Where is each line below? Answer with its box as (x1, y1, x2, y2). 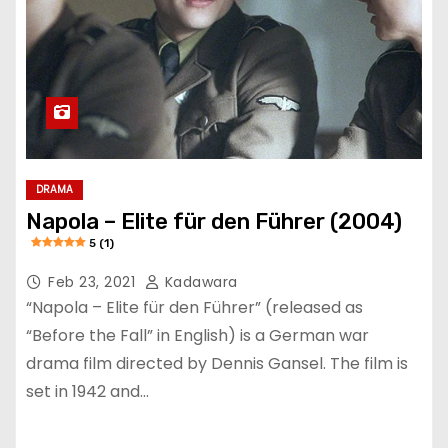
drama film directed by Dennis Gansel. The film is (26, 351, 408, 375)
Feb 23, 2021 (48, 271, 140, 292)
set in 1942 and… (26, 379, 149, 403)
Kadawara (160, 271, 238, 292)
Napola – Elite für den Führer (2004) (26, 207, 402, 235)
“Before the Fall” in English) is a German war (26, 323, 369, 347)
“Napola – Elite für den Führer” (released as (26, 295, 363, 319)
